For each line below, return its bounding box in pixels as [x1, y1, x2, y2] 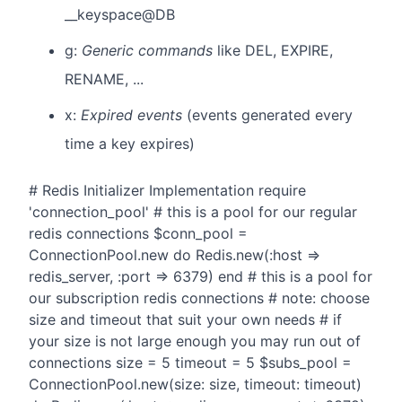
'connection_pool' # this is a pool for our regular [29, 203, 357, 222]
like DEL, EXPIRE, [213, 41, 333, 60]
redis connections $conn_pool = [29, 224, 248, 243]
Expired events [81, 106, 182, 125]
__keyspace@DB [65, 5, 175, 24]
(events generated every [182, 106, 353, 125]
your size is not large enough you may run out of [29, 332, 361, 351]
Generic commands [82, 41, 213, 60]
